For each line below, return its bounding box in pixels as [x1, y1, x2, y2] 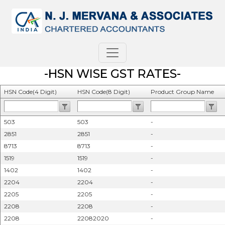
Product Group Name [151, 88, 214, 95]
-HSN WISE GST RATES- [44, 66, 181, 81]
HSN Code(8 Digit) [77, 88, 130, 95]
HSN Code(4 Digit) [4, 88, 57, 95]
